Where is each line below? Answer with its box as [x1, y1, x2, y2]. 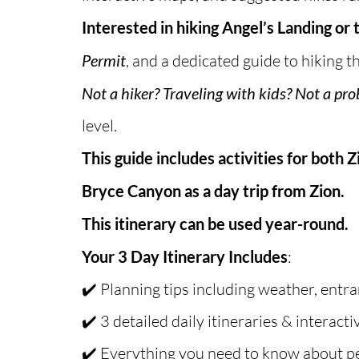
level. [82, 115, 117, 136]
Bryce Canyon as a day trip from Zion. [82, 181, 345, 201]
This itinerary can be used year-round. [82, 214, 352, 234]
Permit [82, 50, 126, 71]
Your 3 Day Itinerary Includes [82, 247, 288, 267]
